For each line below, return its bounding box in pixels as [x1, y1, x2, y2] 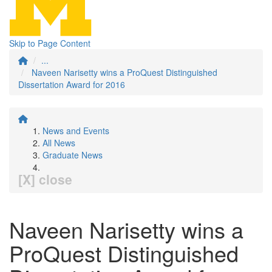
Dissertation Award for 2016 [18, 78, 125, 90]
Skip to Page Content [9, 37, 90, 49]
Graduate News [42, 149, 103, 161]
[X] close [18, 170, 72, 188]
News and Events [42, 124, 109, 137]
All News [42, 137, 75, 149]
